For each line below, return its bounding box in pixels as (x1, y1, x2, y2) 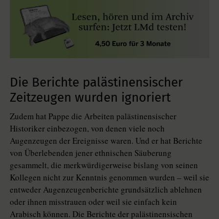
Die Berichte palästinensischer (10, 75, 183, 90)
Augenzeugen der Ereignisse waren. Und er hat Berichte (10, 135, 202, 147)
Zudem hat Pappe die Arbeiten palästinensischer (10, 110, 176, 122)
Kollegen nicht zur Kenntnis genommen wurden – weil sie (10, 172, 209, 183)
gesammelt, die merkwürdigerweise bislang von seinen (10, 159, 198, 171)
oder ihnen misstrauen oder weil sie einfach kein (10, 196, 177, 208)
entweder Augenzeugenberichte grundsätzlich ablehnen (10, 184, 202, 196)
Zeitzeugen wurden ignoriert (10, 90, 171, 106)
